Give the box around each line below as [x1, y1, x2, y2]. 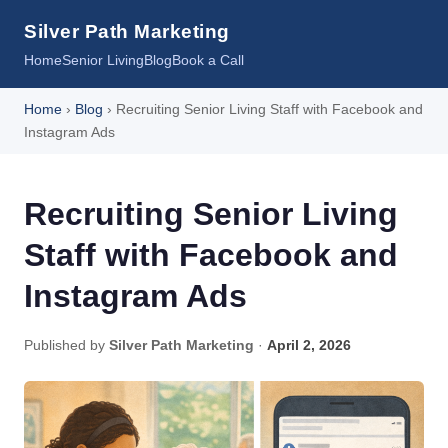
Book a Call [172, 52, 244, 68]
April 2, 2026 [267, 337, 351, 353]
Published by [24, 337, 109, 353]
